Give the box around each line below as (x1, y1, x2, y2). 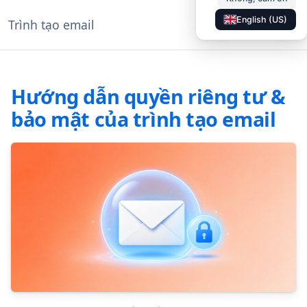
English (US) (236, 14, 287, 25)
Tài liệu (200, 19, 230, 30)
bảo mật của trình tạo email (11, 105, 276, 132)
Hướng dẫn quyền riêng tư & (11, 82, 286, 110)
